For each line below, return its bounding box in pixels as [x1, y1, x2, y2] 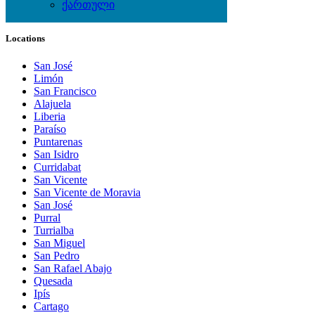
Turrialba [34, 224, 74, 236]
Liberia [34, 110, 65, 122]
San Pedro [34, 249, 79, 262]
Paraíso [34, 122, 66, 135]
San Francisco [34, 84, 96, 97]
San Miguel [34, 236, 85, 249]
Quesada [34, 274, 72, 287]
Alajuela [34, 97, 71, 110]
